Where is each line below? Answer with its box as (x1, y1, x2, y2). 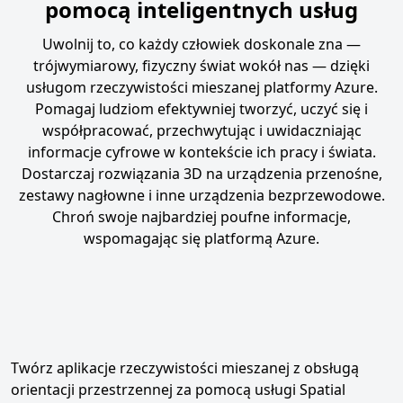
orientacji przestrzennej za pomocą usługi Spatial (11, 379, 345, 399)
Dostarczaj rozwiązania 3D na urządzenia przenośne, (21, 163, 382, 184)
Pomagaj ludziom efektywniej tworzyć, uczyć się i (35, 98, 368, 119)
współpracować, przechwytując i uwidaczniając (41, 120, 362, 140)
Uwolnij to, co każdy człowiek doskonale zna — (42, 33, 361, 54)
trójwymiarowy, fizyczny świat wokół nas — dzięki (33, 55, 370, 76)
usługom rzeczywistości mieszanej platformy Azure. (25, 76, 378, 97)
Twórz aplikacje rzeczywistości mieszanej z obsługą (11, 357, 359, 378)
